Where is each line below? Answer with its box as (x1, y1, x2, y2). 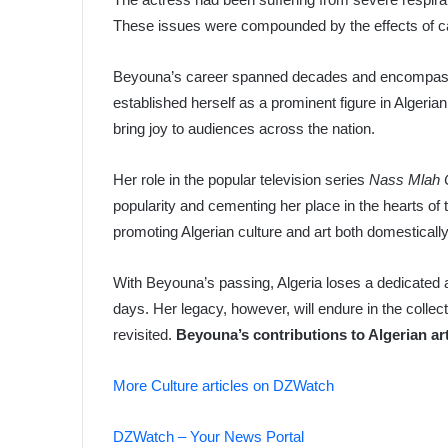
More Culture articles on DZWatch (113, 376, 335, 394)
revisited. (113, 325, 177, 343)
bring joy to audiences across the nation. (113, 119, 376, 137)
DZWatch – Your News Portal (113, 427, 305, 445)
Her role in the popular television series (113, 170, 370, 188)
